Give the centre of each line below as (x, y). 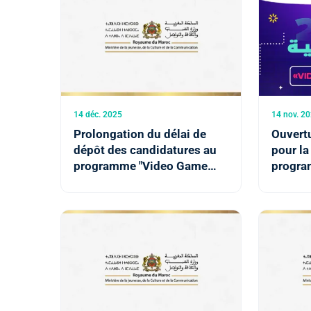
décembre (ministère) (132, 198)
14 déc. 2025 (98, 115)
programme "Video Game (141, 166)
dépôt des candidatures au (145, 150)
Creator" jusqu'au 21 (127, 182)
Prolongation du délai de (140, 134)
